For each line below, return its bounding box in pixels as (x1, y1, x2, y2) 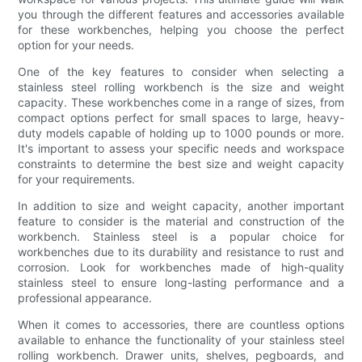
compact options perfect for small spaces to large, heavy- (18, 110, 344, 124)
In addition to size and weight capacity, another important (18, 198, 344, 213)
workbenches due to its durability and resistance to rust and (18, 244, 344, 259)
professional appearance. (18, 290, 153, 305)
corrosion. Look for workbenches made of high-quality (18, 259, 344, 274)
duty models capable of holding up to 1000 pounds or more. (18, 125, 344, 140)
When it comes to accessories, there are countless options (18, 317, 344, 331)
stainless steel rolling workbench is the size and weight (18, 79, 344, 94)
